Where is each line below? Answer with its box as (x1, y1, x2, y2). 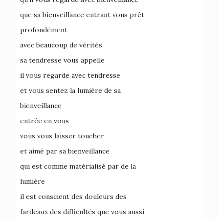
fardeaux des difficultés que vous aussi (20, 207, 144, 216)
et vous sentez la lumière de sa (20, 86, 121, 95)
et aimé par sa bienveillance (20, 147, 109, 155)
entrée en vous (20, 116, 69, 125)
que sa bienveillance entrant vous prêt (20, 10, 144, 19)
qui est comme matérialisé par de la (20, 162, 136, 171)
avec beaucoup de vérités (20, 41, 102, 49)
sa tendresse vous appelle (20, 56, 105, 65)
